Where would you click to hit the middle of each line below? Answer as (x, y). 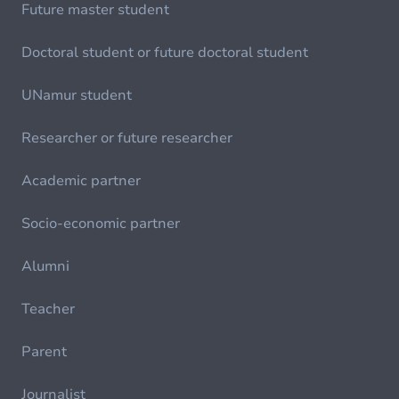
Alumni (45, 267)
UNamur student (77, 96)
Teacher (48, 309)
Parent (44, 352)
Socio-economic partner (101, 224)
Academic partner (81, 181)
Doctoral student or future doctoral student (165, 53)
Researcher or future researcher (127, 138)
